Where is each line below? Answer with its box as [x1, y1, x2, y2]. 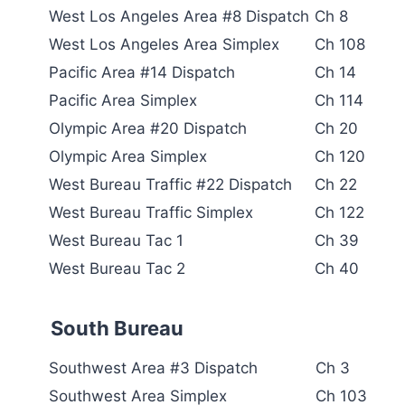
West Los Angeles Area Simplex [49, 34, 279, 53]
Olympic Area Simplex [49, 146, 207, 165]
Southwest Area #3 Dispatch [49, 358, 258, 377]
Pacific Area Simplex [49, 90, 197, 109]
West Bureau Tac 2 [49, 259, 185, 278]
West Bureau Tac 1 [49, 231, 184, 250]
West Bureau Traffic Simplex [49, 202, 253, 221]
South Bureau [46, 316, 184, 340]
